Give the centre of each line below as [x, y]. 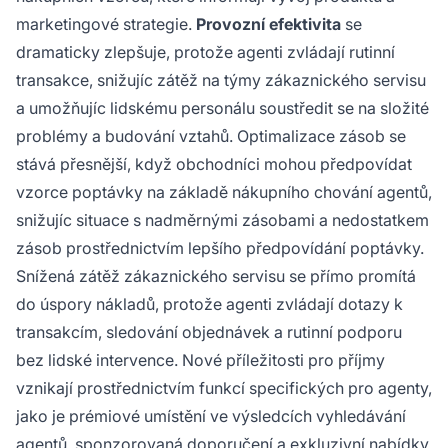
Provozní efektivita [268, 23]
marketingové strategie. [106, 23]
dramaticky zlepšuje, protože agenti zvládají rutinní [205, 51]
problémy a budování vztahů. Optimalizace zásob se [211, 135]
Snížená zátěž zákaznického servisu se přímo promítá [216, 275]
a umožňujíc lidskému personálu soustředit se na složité [222, 107]
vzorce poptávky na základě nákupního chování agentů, [224, 191]
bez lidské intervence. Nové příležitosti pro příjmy [200, 359]
